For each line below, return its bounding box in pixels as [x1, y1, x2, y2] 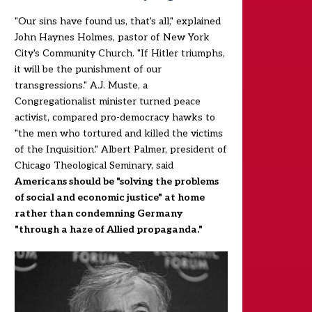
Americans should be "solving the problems [14, 175, 219, 187]
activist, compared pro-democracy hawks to [14, 111, 215, 123]
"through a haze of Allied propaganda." [14, 224, 203, 235]
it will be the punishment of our [14, 63, 162, 75]
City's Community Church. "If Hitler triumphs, [14, 47, 225, 59]
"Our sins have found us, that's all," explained [14, 15, 221, 27]
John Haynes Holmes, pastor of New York [14, 31, 210, 43]
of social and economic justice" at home [14, 192, 205, 203]
